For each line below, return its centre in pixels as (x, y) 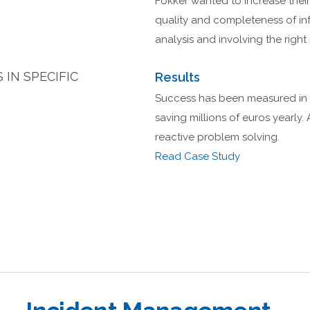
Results (177, 77)
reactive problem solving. (217, 137)
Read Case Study (198, 157)
